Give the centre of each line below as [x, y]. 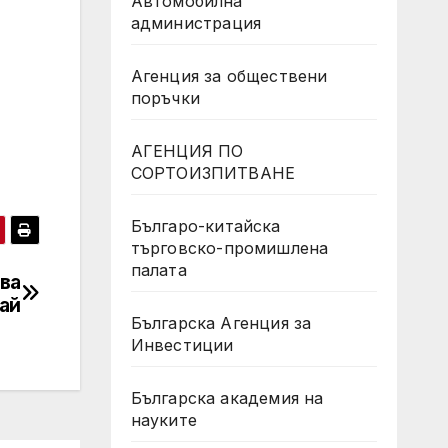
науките [163, 420]
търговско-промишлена [229, 248]
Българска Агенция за [221, 323]
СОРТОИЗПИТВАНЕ [213, 173]
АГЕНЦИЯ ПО [187, 151]
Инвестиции [182, 345]
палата [158, 270]
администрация [196, 23]
